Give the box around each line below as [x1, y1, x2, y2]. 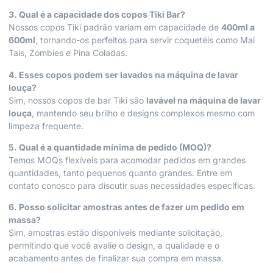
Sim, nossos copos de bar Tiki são [9, 94, 146, 105]
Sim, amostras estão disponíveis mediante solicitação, [9, 227, 222, 238]
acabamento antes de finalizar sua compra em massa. [9, 253, 224, 264]
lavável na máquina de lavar [146, 94, 261, 105]
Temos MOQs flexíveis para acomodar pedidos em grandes [9, 154, 246, 165]
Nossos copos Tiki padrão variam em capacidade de [9, 22, 221, 33]
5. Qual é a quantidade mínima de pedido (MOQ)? [9, 141, 211, 152]
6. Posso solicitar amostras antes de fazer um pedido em [9, 202, 244, 213]
